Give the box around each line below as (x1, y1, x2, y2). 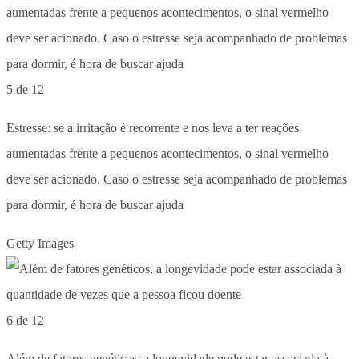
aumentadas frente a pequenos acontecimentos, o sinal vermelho (6, 146, 329, 160)
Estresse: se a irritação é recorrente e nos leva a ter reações (6, 120, 299, 135)
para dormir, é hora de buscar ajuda (6, 197, 184, 212)
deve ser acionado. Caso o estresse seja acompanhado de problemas (6, 171, 347, 186)
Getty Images (6, 236, 74, 250)
